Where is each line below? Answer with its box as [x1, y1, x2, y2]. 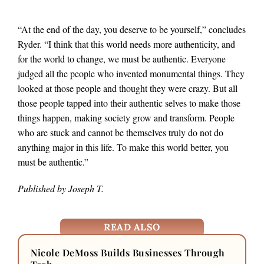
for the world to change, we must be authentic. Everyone [18, 52, 226, 65]
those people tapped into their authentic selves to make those [18, 97, 240, 110]
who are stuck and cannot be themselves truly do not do [18, 126, 223, 139]
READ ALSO [104, 220, 160, 233]
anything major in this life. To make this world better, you [18, 141, 229, 154]
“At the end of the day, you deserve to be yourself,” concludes [18, 23, 246, 36]
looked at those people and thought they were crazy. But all [18, 82, 237, 95]
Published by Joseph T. [18, 181, 104, 194]
